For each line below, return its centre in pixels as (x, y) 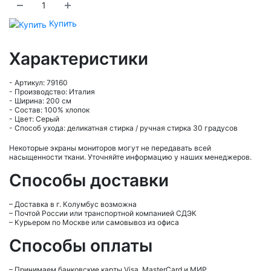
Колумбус (72, 204)
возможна (109, 204)
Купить (53, 23)
